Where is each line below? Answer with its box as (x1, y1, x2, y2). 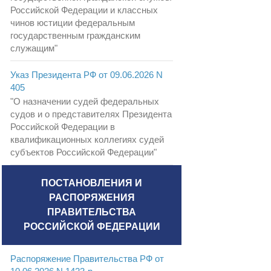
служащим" (10, 42, 57, 53)
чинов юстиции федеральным (10, 17, 135, 28)
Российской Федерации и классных (10, 4, 158, 15)
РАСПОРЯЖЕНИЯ (48, 192, 135, 203)
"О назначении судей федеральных (10, 96, 159, 106)
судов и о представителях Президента (10, 108, 172, 119)
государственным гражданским (10, 30, 140, 41)
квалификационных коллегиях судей (10, 134, 164, 145)
